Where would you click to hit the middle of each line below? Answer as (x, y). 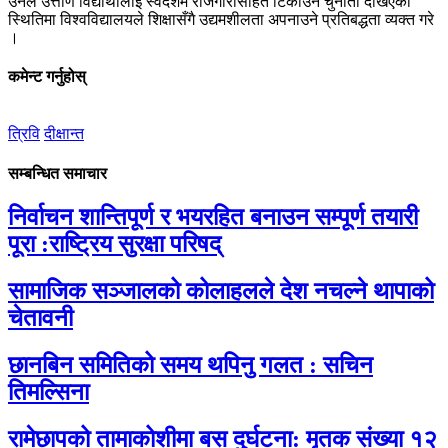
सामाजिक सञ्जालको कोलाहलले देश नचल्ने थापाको (221, 290)
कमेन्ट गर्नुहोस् (47, 77)
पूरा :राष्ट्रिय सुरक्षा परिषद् (114, 243)
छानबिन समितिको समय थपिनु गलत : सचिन (190, 364)
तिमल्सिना (48, 391)
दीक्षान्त (64, 134)
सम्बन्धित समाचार (57, 173)
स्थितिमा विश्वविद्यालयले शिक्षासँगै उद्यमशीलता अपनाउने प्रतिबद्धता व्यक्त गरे (221, 19)
